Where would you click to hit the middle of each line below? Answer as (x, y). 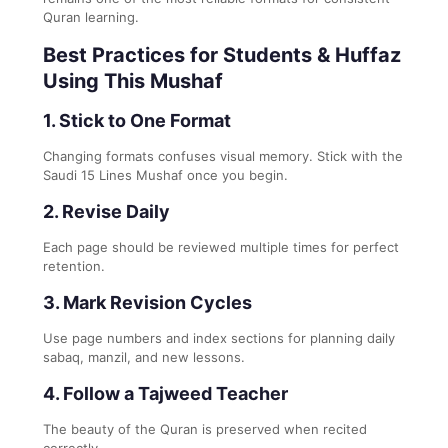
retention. (74, 265)
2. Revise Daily (106, 211)
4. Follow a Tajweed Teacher (165, 393)
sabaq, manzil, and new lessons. (144, 356)
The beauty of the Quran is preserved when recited (205, 428)
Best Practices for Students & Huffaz (222, 54)
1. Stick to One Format (137, 120)
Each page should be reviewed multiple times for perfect (221, 246)
